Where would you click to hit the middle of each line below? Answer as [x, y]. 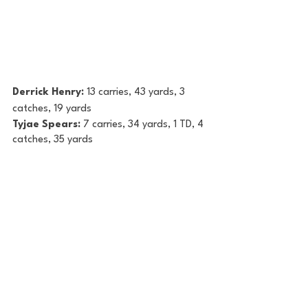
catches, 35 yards [53, 140]
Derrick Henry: [49, 92]
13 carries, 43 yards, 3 [137, 92]
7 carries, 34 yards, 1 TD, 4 [145, 124]
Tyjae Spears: [48, 124]
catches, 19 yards [52, 109]
